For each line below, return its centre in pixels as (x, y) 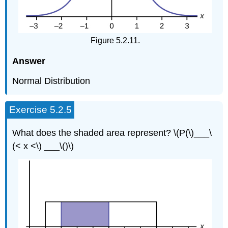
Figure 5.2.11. (115, 40)
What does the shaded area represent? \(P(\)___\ (112, 133)
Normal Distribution (51, 81)
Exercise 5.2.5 (41, 109)
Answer (29, 61)
